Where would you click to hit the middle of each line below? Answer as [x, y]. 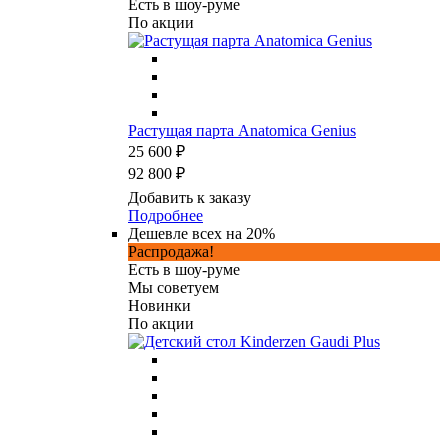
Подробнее [165, 215]
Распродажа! [171, 251]
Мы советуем [173, 287]
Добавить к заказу [189, 197]
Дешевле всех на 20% [201, 233]
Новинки [159, 305]
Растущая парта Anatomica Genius [242, 130]
